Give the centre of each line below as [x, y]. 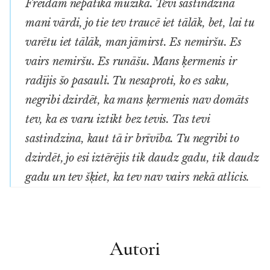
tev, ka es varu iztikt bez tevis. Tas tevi [118, 119]
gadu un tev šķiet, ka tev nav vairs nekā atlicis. [138, 177]
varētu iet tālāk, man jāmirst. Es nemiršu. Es [133, 42]
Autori [135, 248]
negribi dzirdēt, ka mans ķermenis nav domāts [137, 100]
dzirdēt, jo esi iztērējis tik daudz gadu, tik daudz [142, 158]
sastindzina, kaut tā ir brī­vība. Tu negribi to [132, 138]
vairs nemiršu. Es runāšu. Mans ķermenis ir [131, 61]
